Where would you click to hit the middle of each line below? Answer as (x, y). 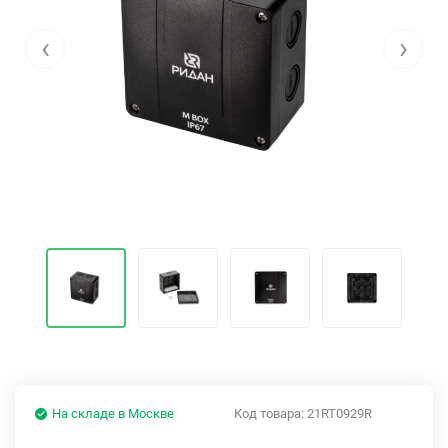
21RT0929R (339, 413)
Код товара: (270, 413)
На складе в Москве (113, 413)
